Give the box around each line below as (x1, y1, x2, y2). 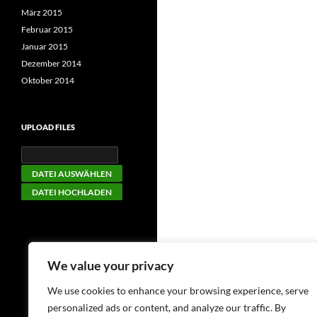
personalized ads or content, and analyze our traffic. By (47, 301, 286, 313)
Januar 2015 (21, 41, 68, 52)
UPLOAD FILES (21, 122, 75, 132)
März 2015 (21, 7, 62, 18)
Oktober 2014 (21, 75, 74, 86)
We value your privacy (47, 258, 174, 273)
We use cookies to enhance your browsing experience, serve (47, 284, 309, 296)
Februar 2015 (21, 24, 73, 35)
